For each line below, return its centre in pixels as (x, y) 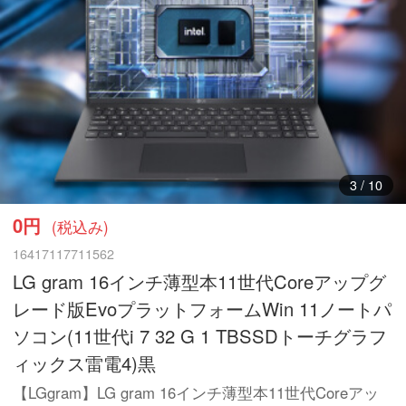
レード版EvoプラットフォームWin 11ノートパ (203, 308)
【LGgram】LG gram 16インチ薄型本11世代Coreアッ (196, 393)
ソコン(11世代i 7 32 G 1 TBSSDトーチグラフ (200, 335)
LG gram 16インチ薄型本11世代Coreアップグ (200, 281)
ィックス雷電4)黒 (85, 362)
